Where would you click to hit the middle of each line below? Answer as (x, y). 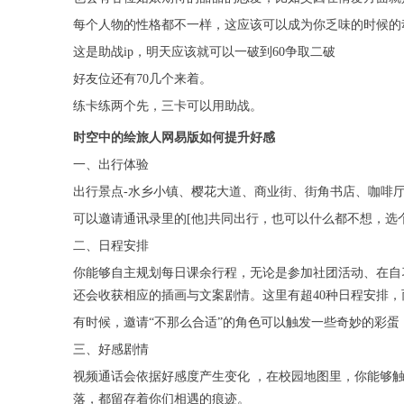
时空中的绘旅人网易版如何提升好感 (174, 138)
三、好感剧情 (110, 350)
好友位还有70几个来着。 (142, 79)
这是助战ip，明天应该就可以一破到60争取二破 (204, 52)
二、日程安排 (110, 246)
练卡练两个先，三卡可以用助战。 (167, 106)
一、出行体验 (110, 165)
